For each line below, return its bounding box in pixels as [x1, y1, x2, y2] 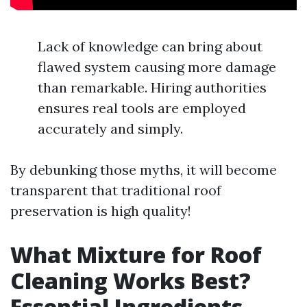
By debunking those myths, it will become [10, 161, 277, 178]
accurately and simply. [38, 120, 183, 137]
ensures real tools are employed [38, 99, 246, 116]
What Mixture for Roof [10, 240, 262, 269]
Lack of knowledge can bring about [38, 38, 262, 55]
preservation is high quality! [10, 202, 191, 219]
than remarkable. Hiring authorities [38, 79, 267, 96]
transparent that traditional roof [10, 182, 221, 199]
